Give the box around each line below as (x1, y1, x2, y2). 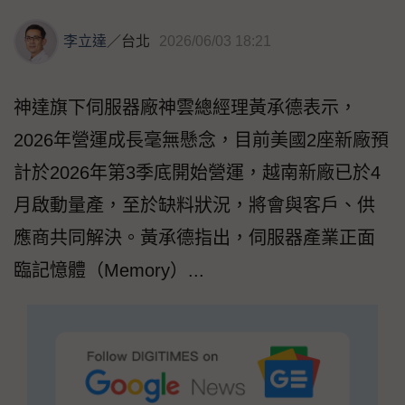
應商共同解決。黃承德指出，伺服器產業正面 (14, 227, 375, 248)
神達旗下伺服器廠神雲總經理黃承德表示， (14, 97, 357, 118)
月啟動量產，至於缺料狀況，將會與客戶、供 (14, 194, 375, 215)
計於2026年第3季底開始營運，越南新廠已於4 (14, 162, 381, 183)
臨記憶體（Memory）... (14, 259, 204, 280)
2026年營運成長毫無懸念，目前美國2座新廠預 (14, 129, 389, 150)
